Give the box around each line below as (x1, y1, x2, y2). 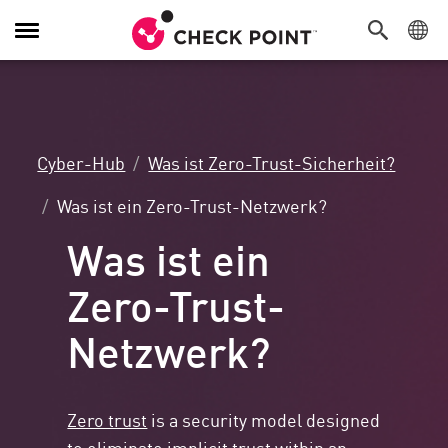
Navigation (14, 27, 88, 51)
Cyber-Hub (37, 149, 126, 176)
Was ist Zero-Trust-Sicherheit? (148, 149, 396, 176)
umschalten (14, 49, 97, 73)
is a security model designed (147, 406, 381, 433)
